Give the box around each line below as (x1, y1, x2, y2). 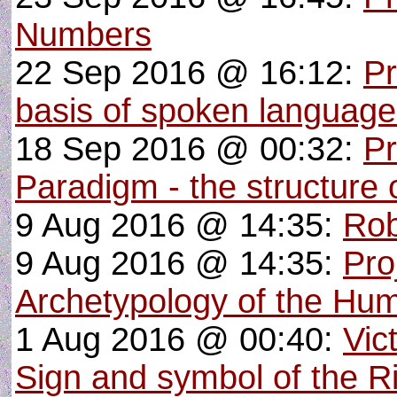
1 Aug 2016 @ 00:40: (15, 321, 343, 358)
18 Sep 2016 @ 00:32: (15, 130, 363, 167)
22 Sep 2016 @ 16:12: (15, 54, 363, 91)
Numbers (15, 16, 152, 53)
